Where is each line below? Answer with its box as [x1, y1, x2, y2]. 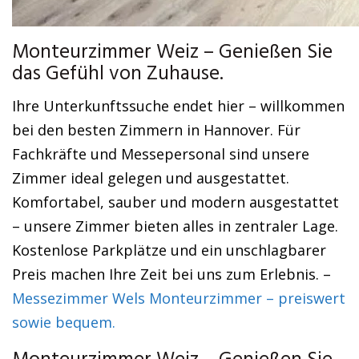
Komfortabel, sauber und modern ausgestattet [12, 192, 339, 212]
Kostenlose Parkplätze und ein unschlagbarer [12, 240, 326, 260]
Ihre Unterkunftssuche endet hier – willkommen [12, 96, 345, 115]
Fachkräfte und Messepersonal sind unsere [12, 144, 309, 163]
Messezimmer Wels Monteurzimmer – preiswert [12, 288, 345, 308]
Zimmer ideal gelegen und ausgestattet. [12, 168, 289, 188]
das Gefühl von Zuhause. [12, 58, 224, 91]
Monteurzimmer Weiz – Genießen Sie [12, 37, 333, 69]
